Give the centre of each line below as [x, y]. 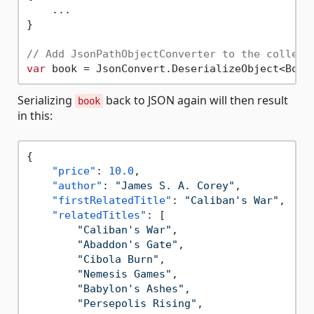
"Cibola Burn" [118, 259]
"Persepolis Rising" [137, 303]
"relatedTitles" [99, 215]
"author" [77, 185]
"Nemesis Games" [124, 274]
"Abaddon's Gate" [127, 244]
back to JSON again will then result [196, 100]
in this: [35, 116]
